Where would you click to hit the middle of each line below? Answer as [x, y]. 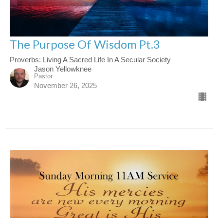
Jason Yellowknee [63, 69]
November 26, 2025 [65, 85]
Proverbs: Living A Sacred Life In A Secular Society [90, 59]
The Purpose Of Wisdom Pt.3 [85, 44]
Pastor [43, 76]
